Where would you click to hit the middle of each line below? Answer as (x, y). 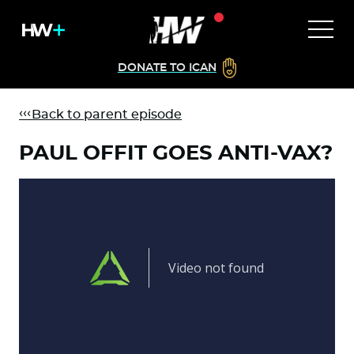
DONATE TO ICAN (167, 68)
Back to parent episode (100, 115)
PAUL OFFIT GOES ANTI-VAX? (176, 153)
